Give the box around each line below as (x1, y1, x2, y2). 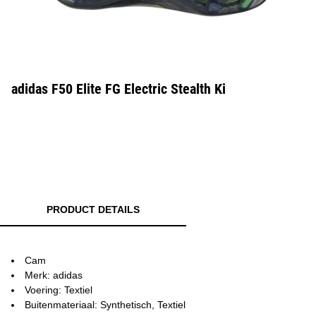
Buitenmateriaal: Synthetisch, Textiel (25, 299, 186, 310)
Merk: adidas (25, 269, 83, 281)
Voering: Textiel (25, 284, 92, 296)
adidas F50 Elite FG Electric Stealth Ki (11, 80, 226, 97)
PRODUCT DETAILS (47, 204, 140, 215)
